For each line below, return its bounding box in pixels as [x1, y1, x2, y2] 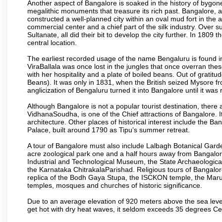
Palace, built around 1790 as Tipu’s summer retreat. [27, 125, 190, 134]
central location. [27, 38, 77, 47]
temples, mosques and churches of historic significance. [27, 181, 202, 189]
